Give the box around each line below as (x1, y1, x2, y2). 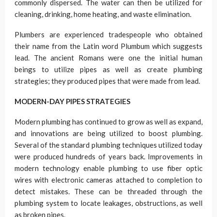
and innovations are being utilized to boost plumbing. (15, 129, 202, 138)
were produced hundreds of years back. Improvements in (15, 152, 202, 161)
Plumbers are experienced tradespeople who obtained (15, 30, 202, 39)
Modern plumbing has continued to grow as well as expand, (15, 117, 202, 126)
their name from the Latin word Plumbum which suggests (15, 42, 202, 50)
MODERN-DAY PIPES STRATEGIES (15, 97, 130, 106)
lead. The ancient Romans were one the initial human (15, 53, 202, 62)
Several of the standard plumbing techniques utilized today (15, 140, 202, 149)
